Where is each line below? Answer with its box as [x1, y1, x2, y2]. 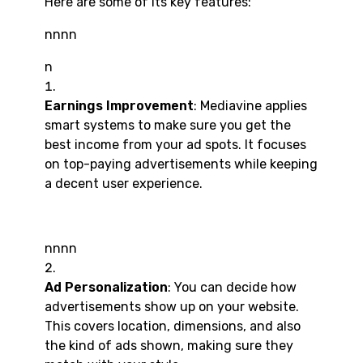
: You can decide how [168, 280, 297, 296]
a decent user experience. [45, 176, 203, 192]
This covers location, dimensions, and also [45, 318, 301, 335]
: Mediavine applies [194, 98, 307, 114]
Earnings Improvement [45, 98, 194, 114]
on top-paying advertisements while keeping [45, 156, 318, 173]
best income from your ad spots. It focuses [45, 137, 306, 153]
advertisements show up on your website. [45, 299, 299, 315]
